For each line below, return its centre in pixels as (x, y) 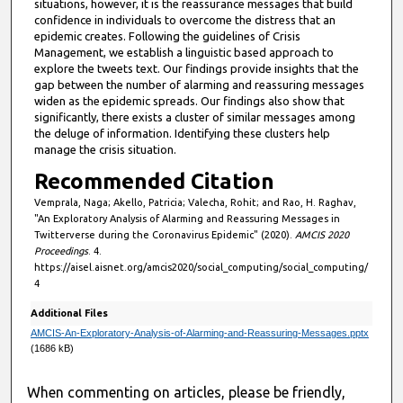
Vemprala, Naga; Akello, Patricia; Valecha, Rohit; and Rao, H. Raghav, (195, 203)
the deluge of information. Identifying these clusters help (182, 133)
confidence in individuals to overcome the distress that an (184, 19)
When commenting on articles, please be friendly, (187, 392)
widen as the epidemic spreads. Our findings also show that (189, 100)
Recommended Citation (154, 182)
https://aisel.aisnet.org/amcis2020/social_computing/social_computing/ (201, 268)
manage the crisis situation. (105, 149)
